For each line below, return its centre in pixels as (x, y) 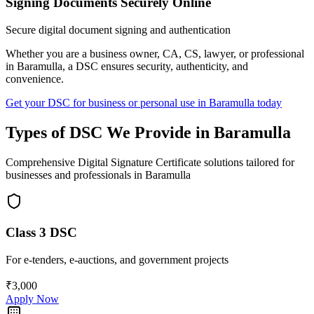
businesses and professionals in (75, 175)
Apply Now (32, 299)
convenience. (35, 78)
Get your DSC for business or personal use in (107, 102)
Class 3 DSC (41, 233)
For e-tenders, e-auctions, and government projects (117, 260)
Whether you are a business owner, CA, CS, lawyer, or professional (155, 53)
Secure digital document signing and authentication (118, 29)
